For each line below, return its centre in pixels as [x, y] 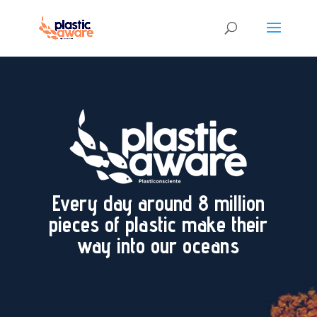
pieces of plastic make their [158, 224]
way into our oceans [158, 246]
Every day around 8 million [158, 203]
